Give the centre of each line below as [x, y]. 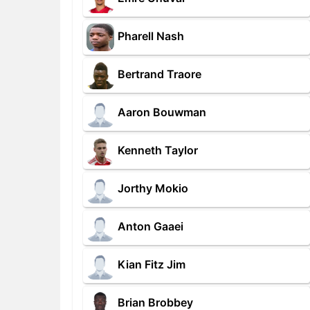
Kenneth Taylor [158, 151]
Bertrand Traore [159, 74]
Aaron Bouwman [162, 112]
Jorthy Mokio [153, 189]
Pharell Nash [151, 36]
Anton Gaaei [151, 227]
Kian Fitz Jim [152, 265]
